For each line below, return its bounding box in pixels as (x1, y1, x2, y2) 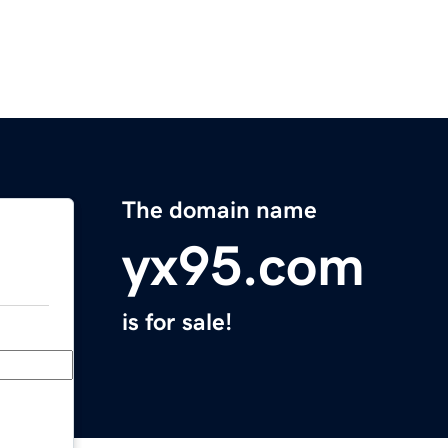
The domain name (122, 198, 317, 223)
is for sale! (122, 310, 232, 335)
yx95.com (122, 238, 365, 295)
